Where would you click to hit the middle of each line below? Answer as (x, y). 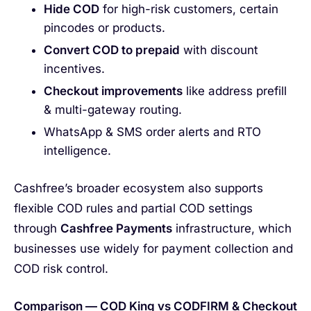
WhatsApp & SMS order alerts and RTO (152, 132)
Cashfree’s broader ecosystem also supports (138, 188)
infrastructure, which (232, 228)
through (37, 228)
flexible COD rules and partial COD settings (133, 208)
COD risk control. (61, 268)
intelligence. (77, 151)
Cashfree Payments (116, 228)
